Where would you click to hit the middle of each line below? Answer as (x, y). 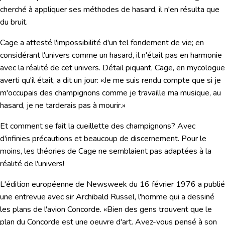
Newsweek (107, 185)
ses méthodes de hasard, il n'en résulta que (144, 10)
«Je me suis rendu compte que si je (161, 81)
